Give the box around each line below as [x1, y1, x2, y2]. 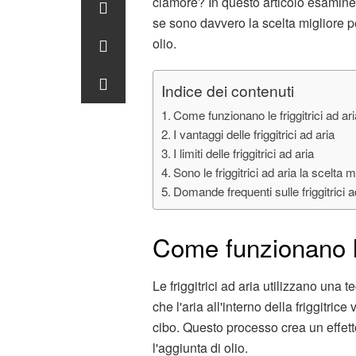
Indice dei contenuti [161, 79, 294, 101]
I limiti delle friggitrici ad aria [173, 144, 315, 161]
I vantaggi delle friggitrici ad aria [173, 125, 335, 142]
